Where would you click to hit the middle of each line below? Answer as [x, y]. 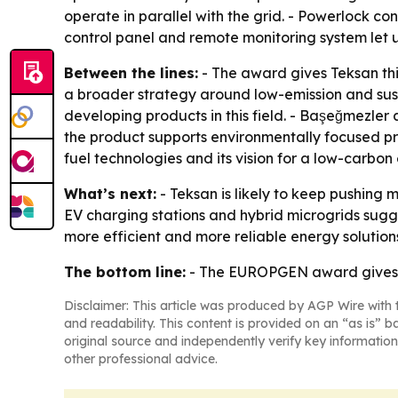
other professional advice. [141, 358]
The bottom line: [125, 271]
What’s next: [110, 193]
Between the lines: [131, 72]
